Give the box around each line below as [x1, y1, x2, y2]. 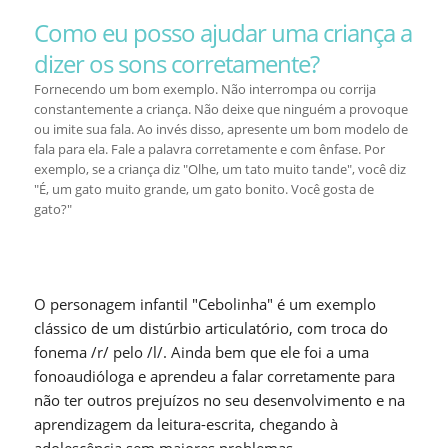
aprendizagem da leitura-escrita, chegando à [33, 414, 338, 434]
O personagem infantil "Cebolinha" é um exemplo [33, 294, 376, 314]
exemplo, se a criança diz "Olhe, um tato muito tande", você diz [33, 160, 406, 178]
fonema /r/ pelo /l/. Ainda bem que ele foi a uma [33, 342, 369, 362]
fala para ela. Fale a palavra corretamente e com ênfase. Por [33, 140, 385, 158]
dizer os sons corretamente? [33, 47, 319, 80]
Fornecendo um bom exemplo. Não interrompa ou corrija [33, 80, 376, 98]
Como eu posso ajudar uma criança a [33, 16, 412, 49]
